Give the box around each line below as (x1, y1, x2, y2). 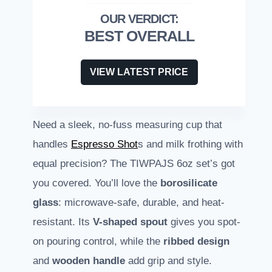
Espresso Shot (71, 138, 138, 151)
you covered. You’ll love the (33, 177, 160, 189)
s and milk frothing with (138, 138, 243, 151)
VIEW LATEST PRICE (90, 67, 188, 78)
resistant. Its (33, 216, 93, 228)
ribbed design (163, 236, 229, 248)
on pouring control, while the (33, 236, 163, 248)
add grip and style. (125, 255, 212, 267)
